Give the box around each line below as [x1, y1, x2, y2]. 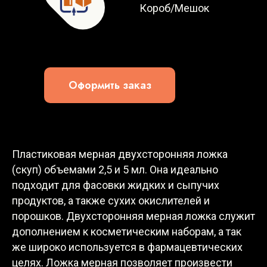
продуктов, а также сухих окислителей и [12, 194, 210, 207]
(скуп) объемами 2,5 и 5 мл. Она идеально [12, 163, 218, 176]
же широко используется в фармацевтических [12, 241, 243, 253]
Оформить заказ [68, 77, 151, 93]
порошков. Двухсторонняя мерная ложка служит [12, 210, 255, 222]
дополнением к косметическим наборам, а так [12, 225, 241, 238]
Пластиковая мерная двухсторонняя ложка [12, 148, 228, 160]
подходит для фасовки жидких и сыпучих [12, 179, 219, 191]
